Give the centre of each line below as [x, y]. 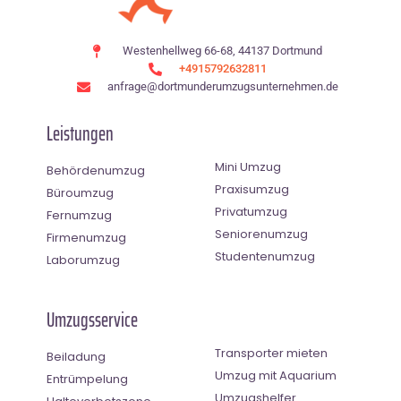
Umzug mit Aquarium [276, 376]
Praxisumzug [252, 190]
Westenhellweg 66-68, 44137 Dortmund [223, 51]
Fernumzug [79, 216]
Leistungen [80, 134]
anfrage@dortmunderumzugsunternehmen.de [222, 87]
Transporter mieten [271, 354]
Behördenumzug [96, 171]
